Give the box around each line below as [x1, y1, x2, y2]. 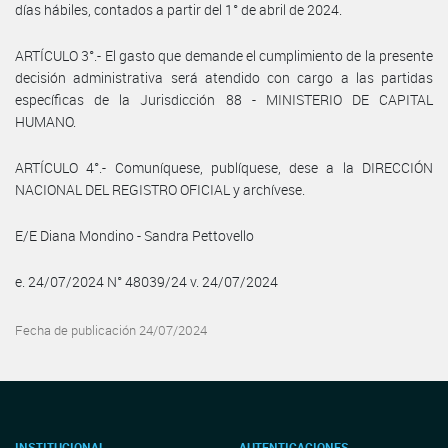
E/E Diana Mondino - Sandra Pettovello [15, 225, 254, 245]
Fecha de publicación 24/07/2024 [15, 321, 207, 339]
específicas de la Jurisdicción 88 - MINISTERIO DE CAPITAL [15, 89, 433, 109]
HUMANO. [15, 111, 76, 131]
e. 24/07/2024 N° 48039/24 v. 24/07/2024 [15, 271, 278, 291]
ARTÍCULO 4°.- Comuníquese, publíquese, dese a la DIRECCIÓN [15, 157, 433, 177]
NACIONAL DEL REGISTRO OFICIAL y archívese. [15, 179, 305, 199]
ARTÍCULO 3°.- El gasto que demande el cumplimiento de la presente [15, 45, 433, 65]
